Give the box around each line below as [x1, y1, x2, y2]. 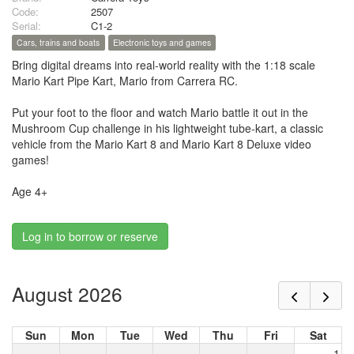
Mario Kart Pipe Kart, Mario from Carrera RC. [12, 73, 238, 89]
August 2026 [12, 279, 122, 307]
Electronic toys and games [112, 36, 211, 49]
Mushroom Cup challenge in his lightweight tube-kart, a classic [12, 120, 323, 137]
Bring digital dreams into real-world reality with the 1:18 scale [12, 57, 315, 73]
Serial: [12, 18, 41, 34]
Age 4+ [12, 183, 47, 200]
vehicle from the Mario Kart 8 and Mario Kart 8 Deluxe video [12, 136, 311, 153]
